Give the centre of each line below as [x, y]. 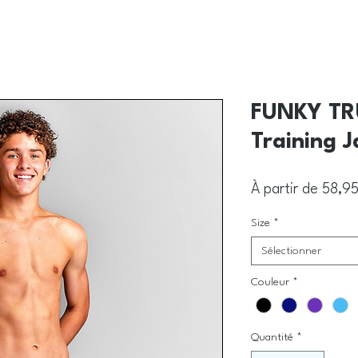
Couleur [270, 282]
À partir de [286, 189]
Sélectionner [291, 251]
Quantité [272, 338]
